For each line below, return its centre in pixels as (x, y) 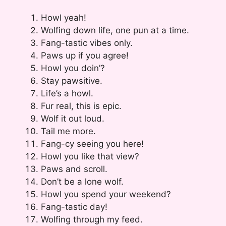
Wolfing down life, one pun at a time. (115, 31)
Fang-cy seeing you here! (92, 144)
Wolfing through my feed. (92, 220)
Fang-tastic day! (74, 207)
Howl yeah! (64, 18)
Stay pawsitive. (72, 81)
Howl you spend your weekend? (106, 194)
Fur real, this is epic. (81, 106)
